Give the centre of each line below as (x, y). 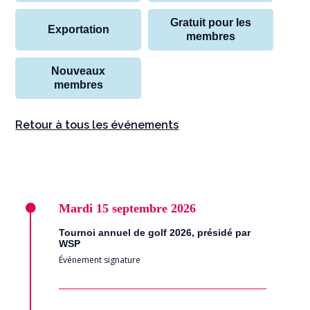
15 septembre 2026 (146, 208)
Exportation (78, 30)
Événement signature (99, 259)
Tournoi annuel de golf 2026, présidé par (154, 232)
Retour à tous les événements (97, 125)
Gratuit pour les (211, 23)
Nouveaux (79, 71)
